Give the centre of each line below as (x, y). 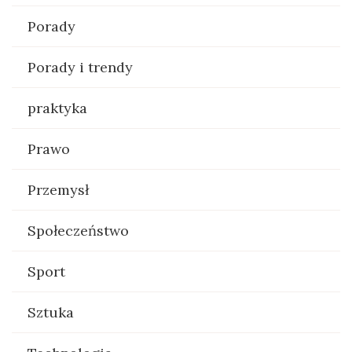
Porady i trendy (80, 67)
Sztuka (51, 312)
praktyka (57, 108)
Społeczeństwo (78, 230)
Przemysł (58, 189)
